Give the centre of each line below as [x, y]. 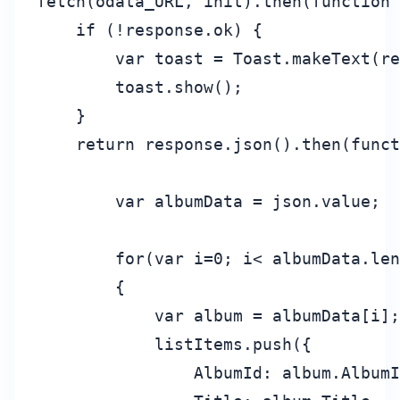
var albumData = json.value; [208, 202]
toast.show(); [140, 87]
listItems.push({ [174, 345]
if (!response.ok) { [150, 30]
